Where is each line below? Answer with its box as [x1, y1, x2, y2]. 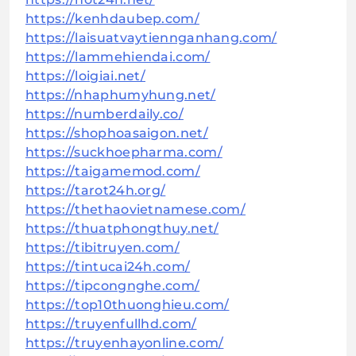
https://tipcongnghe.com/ [25, 278, 200, 294]
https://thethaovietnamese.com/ [25, 202, 246, 218]
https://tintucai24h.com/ [25, 259, 191, 275]
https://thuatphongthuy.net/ [25, 221, 219, 237]
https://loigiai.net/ [25, 68, 145, 84]
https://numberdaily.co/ [25, 106, 184, 122]
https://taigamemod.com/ [25, 164, 200, 180]
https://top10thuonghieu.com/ [25, 297, 230, 313]
